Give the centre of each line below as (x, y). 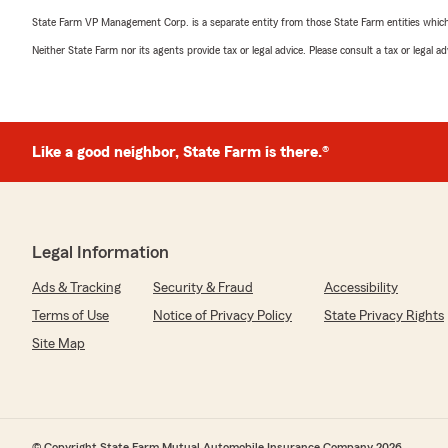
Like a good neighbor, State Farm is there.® (180, 152)
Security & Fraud (203, 288)
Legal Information (100, 252)
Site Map (58, 344)
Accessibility (361, 288)
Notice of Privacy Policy (222, 316)
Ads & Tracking (76, 288)
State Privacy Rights (384, 316)
